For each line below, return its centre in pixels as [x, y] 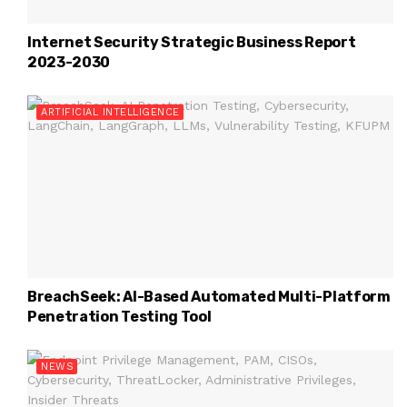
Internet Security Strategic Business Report [192, 42]
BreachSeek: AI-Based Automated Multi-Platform [209, 297]
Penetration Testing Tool [119, 317]
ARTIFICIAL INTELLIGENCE [110, 112]
